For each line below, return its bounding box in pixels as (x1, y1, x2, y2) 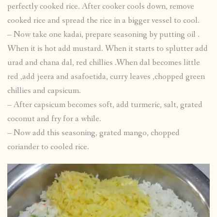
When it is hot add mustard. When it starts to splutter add (7, 43, 208, 54)
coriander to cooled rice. (7, 141, 89, 153)
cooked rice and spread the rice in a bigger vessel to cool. (7, 15, 200, 26)
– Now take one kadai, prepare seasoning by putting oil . (7, 29, 200, 40)
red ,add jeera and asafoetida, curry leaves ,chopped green (7, 71, 205, 82)
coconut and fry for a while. (7, 113, 101, 124)
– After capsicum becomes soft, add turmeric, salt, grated (7, 99, 202, 110)
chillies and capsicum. (7, 85, 81, 96)
